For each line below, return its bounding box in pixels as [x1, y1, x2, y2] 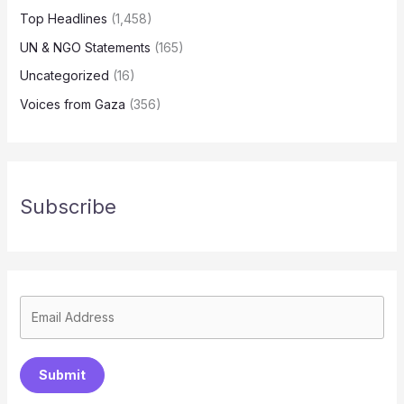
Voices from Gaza [19, 96, 125, 112]
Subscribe [19, 194, 116, 218]
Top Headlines [19, 11, 107, 27]
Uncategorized [19, 68, 109, 84]
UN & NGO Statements [19, 39, 151, 55]
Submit [38, 366, 86, 382]
